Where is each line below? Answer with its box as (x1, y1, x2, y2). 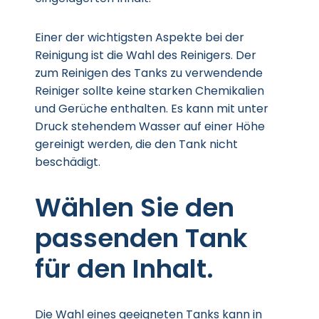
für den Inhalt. (35, 251, 214, 287)
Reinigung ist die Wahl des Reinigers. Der (35, 47, 256, 63)
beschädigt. (35, 154, 100, 170)
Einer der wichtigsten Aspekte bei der (35, 29, 244, 46)
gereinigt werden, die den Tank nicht (35, 136, 238, 152)
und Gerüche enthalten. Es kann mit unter (35, 100, 268, 117)
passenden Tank (35, 220, 248, 256)
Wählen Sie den (35, 189, 234, 226)
